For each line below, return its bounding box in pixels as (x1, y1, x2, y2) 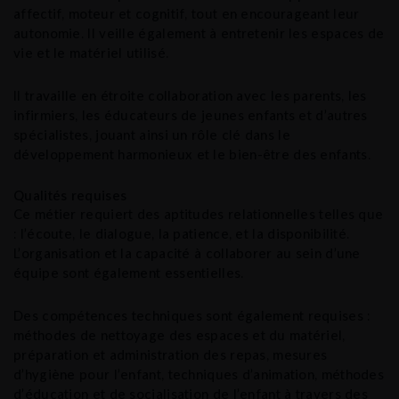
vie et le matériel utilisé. (13, 44, 169, 61)
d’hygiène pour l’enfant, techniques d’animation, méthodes (13, 366, 385, 383)
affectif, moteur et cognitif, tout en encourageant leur (13, 4, 360, 21)
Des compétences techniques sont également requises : (13, 307, 370, 324)
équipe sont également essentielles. (13, 265, 244, 281)
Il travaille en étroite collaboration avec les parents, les (13, 86, 367, 103)
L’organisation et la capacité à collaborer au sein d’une (13, 245, 361, 262)
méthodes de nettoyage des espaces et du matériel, (13, 327, 346, 344)
